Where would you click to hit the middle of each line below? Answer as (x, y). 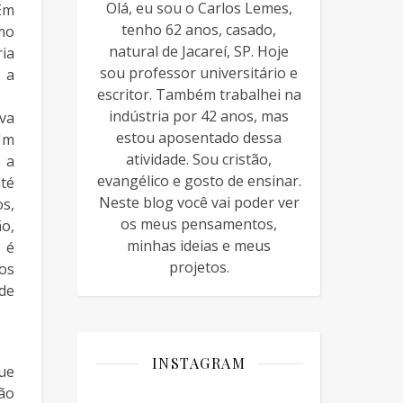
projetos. (199, 268)
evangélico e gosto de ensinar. (199, 181)
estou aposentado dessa (199, 138)
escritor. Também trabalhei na (199, 95)
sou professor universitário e (199, 73)
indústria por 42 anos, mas (199, 116)
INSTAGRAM (199, 363)
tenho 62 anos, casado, (199, 30)
